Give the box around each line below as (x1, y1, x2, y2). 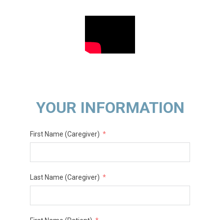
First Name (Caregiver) (29, 130, 100, 138)
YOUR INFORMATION (35, 98, 185, 117)
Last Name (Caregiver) (29, 173, 100, 182)
